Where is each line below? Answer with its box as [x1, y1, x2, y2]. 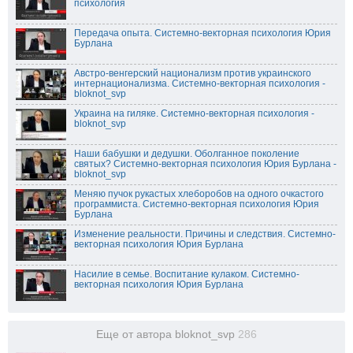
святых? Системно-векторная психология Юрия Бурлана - [74, 158, 336, 170]
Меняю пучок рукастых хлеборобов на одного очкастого [74, 188, 324, 200]
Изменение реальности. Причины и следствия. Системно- [74, 229, 336, 240]
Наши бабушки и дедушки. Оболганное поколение [74, 148, 299, 160]
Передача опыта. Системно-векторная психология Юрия [74, 28, 331, 39]
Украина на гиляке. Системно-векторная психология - [74, 108, 314, 120]
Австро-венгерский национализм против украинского [74, 68, 311, 80]
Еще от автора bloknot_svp [96, 329, 238, 341]
